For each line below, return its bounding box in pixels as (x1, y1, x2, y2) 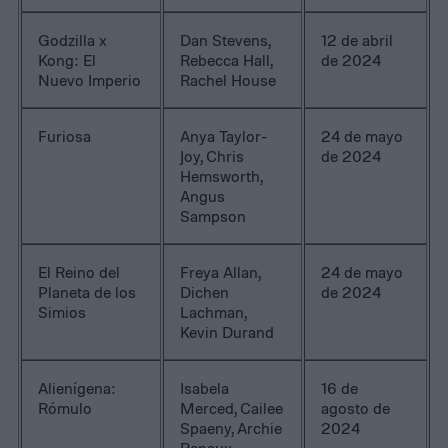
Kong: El (38, 49, 97, 70)
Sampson (180, 205, 247, 226)
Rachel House (180, 69, 277, 90)
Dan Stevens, (180, 29, 272, 50)
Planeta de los (38, 281, 137, 302)
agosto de (321, 397, 391, 418)
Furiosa (38, 125, 92, 146)
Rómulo (38, 397, 93, 418)
